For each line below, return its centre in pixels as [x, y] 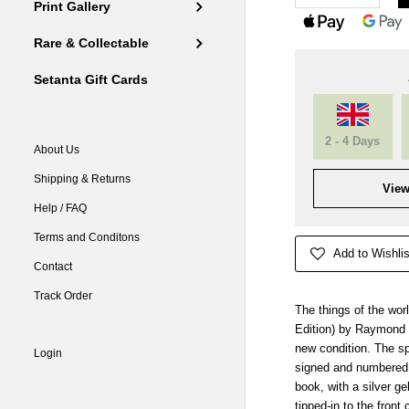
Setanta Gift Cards [91, 80]
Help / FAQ [61, 209]
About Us [57, 150]
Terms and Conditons [87, 238]
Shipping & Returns [83, 179]
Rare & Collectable [92, 44]
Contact [53, 267]
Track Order [63, 296]
